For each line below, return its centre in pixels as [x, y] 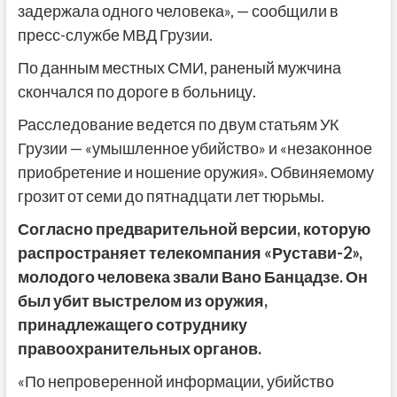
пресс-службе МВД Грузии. [115, 34]
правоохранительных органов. [139, 348]
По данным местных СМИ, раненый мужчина [179, 67]
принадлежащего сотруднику [132, 324]
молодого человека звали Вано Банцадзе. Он [192, 276]
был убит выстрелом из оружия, [142, 300]
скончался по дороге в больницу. [136, 91]
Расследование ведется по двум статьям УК [178, 124]
